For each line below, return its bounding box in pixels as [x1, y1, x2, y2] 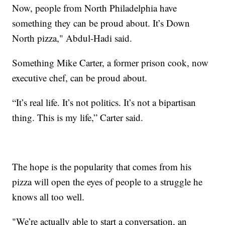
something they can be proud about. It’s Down [12, 16, 190, 29]
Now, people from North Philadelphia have [12, 1, 177, 14]
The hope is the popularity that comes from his [12, 160, 192, 173]
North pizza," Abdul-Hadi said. [12, 31, 133, 44]
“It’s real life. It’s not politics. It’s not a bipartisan [12, 95, 196, 108]
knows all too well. [12, 190, 85, 203]
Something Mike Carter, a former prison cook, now [12, 56, 209, 69]
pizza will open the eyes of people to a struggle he [12, 175, 203, 188]
